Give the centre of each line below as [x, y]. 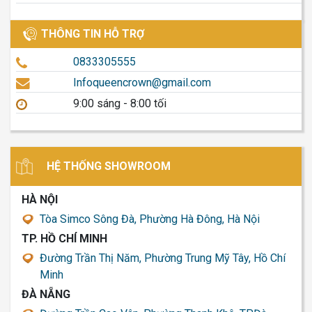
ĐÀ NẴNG [46, 295]
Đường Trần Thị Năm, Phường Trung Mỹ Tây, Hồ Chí [163, 258]
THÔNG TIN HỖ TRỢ [93, 33]
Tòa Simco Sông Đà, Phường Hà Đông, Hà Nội [150, 219]
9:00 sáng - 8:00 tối [120, 103]
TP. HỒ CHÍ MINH [64, 239]
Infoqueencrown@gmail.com [142, 83]
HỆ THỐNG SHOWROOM [109, 166]
